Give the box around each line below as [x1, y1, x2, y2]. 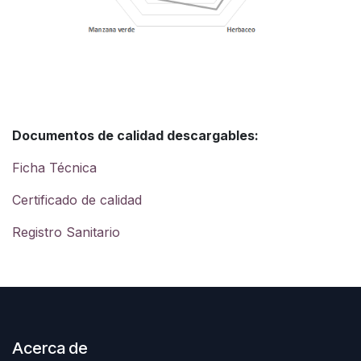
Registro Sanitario [12, 223, 120, 240]
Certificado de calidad [12, 191, 142, 208]
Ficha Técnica [12, 159, 97, 176]
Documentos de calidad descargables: [12, 127, 259, 143]
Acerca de [12, 338, 88, 358]
